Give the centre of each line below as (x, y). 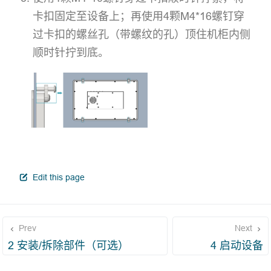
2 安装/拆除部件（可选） (68, 246)
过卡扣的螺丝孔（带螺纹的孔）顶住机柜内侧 (141, 34)
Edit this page (57, 178)
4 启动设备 (237, 246)
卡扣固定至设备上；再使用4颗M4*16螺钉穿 (138, 16)
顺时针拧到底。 (70, 53)
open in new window (122, 176)
